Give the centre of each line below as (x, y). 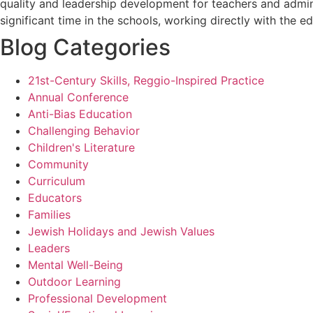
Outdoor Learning (74, 282)
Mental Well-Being (75, 265)
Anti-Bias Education (80, 114)
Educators (55, 198)
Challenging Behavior (84, 131)
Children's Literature (81, 148)
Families (49, 215)
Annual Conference (78, 97)
